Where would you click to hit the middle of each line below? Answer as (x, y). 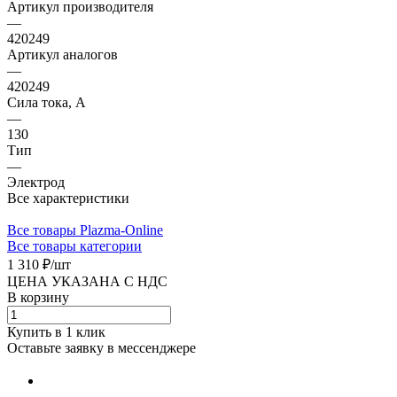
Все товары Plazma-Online (85, 230)
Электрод (36, 182)
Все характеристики (68, 198)
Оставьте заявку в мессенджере (101, 347)
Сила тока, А (47, 102)
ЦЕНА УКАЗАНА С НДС (87, 281)
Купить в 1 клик (56, 331)
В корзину (38, 297)
